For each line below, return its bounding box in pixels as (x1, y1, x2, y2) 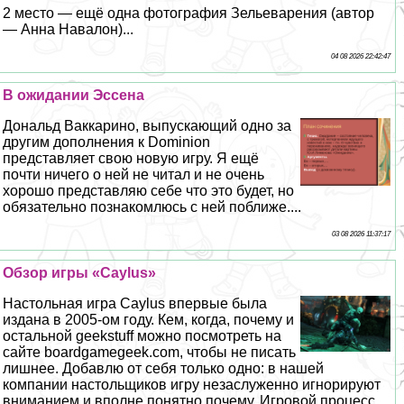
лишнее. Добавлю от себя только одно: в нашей (3, 360, 325, 376)
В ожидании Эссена (3, 87, 145, 103)
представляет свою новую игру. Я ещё (3, 150, 260, 166)
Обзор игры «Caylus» (3, 264, 157, 280)
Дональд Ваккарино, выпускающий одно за (3, 117, 292, 133)
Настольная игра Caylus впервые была (3, 295, 268, 311)
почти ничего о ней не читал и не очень (3, 166, 265, 182)
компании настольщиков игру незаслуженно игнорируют (3, 376, 381, 392)
